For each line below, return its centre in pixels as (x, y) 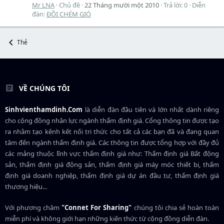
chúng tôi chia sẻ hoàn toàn (175, 207)
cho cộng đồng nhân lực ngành (53, 120)
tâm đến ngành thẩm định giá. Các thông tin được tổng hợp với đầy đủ (112, 142)
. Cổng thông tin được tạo (180, 120)
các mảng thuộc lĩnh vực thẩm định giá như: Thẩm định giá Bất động (112, 153)
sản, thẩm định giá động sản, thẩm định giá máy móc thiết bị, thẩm (112, 164)
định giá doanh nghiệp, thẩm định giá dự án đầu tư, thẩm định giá (112, 175)
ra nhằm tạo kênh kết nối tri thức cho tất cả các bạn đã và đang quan (112, 131)
